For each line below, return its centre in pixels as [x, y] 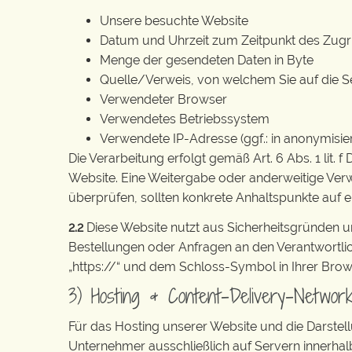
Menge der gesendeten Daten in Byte [207, 60]
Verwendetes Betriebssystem [185, 119]
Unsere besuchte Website [174, 21]
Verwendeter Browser [163, 99]
